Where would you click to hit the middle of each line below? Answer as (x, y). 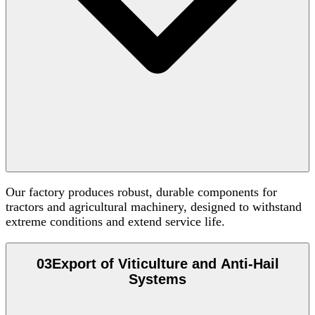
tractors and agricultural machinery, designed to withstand (154, 207)
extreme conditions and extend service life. (115, 222)
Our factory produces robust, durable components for (141, 192)
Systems (157, 279)
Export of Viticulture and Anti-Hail (165, 264)
